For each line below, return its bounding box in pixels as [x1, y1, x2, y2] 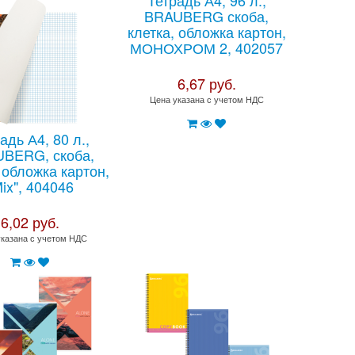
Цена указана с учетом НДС [149, 93, 264, 105]
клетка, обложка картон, [127, 21, 286, 42]
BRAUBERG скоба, [144, 6, 269, 26]
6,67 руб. [177, 73, 236, 94]
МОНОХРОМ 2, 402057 [130, 37, 284, 58]
